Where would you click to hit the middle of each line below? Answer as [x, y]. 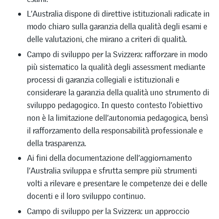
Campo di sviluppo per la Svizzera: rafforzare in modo [117, 54]
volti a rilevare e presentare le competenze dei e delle [117, 184]
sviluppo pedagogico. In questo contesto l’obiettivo [115, 105]
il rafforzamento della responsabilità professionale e [115, 130]
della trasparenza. [56, 143]
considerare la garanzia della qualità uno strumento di [118, 92]
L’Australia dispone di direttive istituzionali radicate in [118, 14]
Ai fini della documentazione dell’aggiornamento [109, 158]
